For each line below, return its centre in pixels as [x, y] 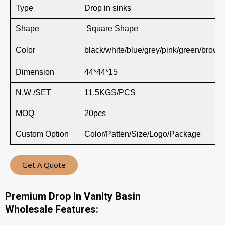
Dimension [35, 72]
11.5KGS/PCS [110, 93]
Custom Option [42, 134]
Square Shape [111, 28]
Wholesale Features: [52, 209]
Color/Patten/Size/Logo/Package [143, 134]
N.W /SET [33, 93]
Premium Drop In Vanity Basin [73, 196]
